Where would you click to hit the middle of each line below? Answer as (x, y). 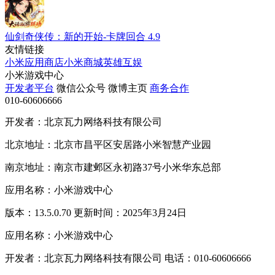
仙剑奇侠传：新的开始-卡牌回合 (75, 36)
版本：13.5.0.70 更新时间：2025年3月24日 (96, 212)
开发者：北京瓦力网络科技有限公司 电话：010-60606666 (128, 258)
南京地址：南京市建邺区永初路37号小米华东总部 (113, 167)
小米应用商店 (34, 62)
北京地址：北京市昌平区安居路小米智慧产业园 (108, 144)
